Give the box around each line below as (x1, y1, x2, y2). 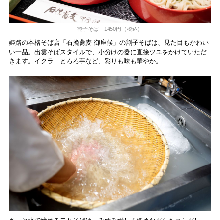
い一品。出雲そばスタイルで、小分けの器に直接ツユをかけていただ (8, 48, 207, 55)
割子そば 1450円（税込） (77, 26, 143, 32)
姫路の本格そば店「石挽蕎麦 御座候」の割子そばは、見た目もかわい (8, 38, 209, 46)
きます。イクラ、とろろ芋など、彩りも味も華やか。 (8, 57, 162, 65)
